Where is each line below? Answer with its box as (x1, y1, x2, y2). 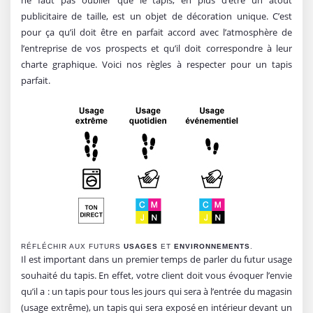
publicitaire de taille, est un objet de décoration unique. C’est (21, 9, 292, 22)
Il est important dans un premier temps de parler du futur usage (21, 252, 292, 265)
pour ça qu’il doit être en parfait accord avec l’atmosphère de (21, 25, 292, 38)
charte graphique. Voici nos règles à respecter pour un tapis (21, 57, 292, 71)
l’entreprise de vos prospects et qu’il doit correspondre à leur (21, 41, 292, 54)
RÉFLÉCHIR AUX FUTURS (21, 242, 124, 250)
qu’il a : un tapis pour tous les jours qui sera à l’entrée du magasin (21, 284, 292, 298)
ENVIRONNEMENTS (174, 242, 250, 250)
